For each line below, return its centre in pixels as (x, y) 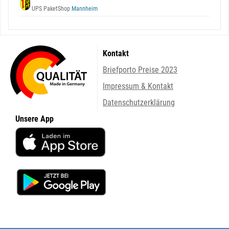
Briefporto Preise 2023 (140, 70)
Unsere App (35, 119)
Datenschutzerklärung (139, 102)
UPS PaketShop (51, 9)
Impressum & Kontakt (138, 86)
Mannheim (84, 9)
